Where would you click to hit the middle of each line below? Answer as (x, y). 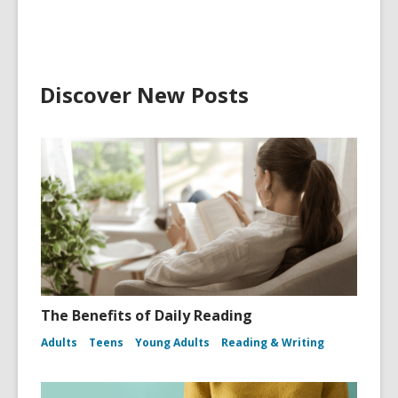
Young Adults (172, 343)
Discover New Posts (144, 95)
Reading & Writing (273, 343)
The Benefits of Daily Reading (147, 316)
